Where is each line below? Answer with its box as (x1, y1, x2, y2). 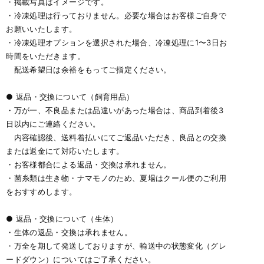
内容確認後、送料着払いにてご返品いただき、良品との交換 (6, 133, 227, 142)
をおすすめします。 (6, 187, 77, 196)
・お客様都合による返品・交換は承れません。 (6, 160, 171, 169)
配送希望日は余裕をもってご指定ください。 (6, 65, 171, 74)
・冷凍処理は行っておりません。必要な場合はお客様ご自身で (6, 11, 227, 20)
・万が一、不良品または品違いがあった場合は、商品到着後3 (6, 105, 224, 115)
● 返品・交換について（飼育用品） (6, 92, 134, 101)
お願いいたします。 (6, 24, 77, 34)
